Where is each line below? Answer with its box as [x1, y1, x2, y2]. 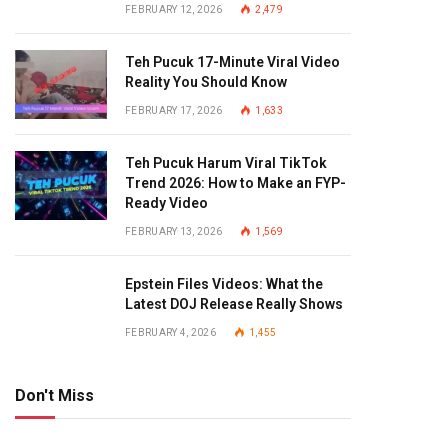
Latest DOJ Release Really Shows [125, 296, 343, 312]
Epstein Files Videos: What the [125, 276, 323, 292]
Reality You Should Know [125, 74, 287, 90]
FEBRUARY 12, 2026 [125, 4, 223, 15]
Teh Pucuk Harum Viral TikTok [125, 155, 327, 171]
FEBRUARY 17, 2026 [125, 105, 223, 116]
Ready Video [125, 195, 208, 211]
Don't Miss [15, 386, 94, 405]
